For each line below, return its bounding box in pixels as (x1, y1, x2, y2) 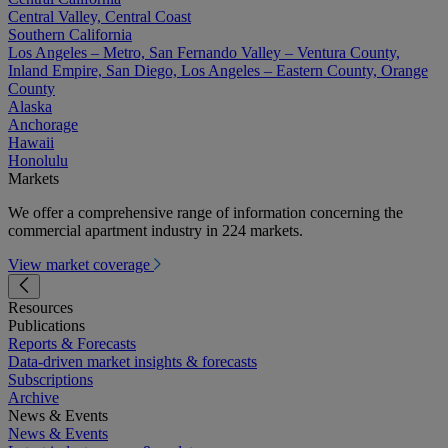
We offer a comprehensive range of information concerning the (8, 204, 403, 222)
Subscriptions (8, 371, 93, 389)
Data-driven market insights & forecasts (8, 353, 257, 371)
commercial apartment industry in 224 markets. (8, 222, 303, 240)
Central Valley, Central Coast (8, 8, 191, 26)
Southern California (8, 26, 132, 44)
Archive (8, 389, 59, 407)
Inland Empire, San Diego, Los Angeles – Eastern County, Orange (8, 62, 428, 80)
